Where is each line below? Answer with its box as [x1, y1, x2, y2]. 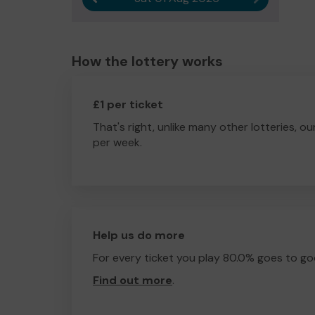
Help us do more [93, 228, 185, 243]
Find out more [93, 273, 172, 288]
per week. [93, 135, 142, 150]
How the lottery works [72, 52, 223, 70]
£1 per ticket [93, 97, 163, 112]
